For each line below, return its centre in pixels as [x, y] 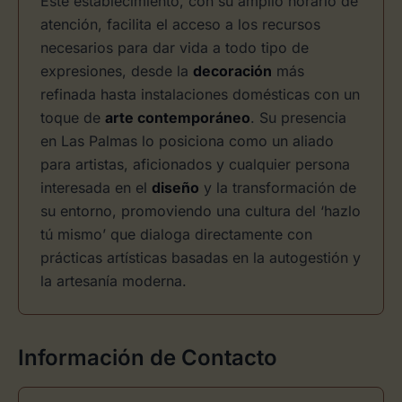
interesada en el [96, 188]
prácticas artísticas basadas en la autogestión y [201, 258]
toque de [73, 118]
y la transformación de [278, 188]
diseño [175, 188]
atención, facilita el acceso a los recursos [180, 24]
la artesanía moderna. [114, 281]
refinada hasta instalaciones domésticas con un [200, 94]
